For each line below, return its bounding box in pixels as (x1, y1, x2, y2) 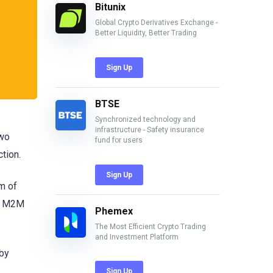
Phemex (95, 205, 133, 217)
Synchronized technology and (95, 115, 196, 124)
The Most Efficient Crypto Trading (95, 222, 206, 231)
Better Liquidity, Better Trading (95, 29, 197, 38)
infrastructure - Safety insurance (95, 125, 204, 134)
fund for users (95, 135, 143, 144)
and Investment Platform (95, 232, 179, 241)
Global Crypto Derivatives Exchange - (95, 18, 218, 27)
